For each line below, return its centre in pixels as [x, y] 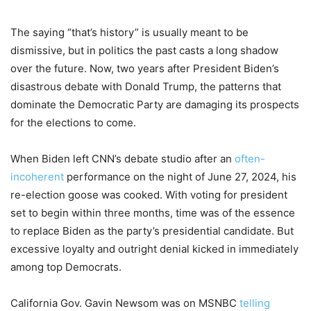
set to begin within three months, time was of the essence [153, 213]
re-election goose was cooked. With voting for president [149, 195]
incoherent [37, 177]
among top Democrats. [66, 267]
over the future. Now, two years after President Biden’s [145, 69]
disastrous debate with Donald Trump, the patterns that [146, 87]
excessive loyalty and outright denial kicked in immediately [154, 249]
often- [250, 159]
